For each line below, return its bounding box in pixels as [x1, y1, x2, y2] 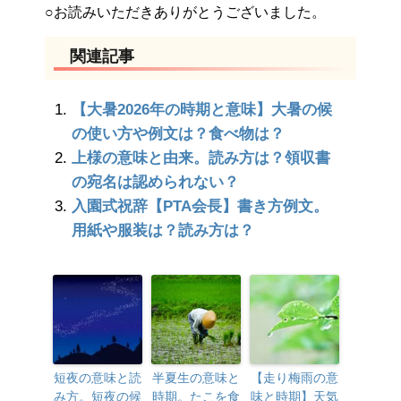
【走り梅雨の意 [251, 371, 338, 386]
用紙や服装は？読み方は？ [72, 222, 254, 240]
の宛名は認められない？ [72, 174, 239, 192]
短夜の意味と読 [54, 371, 141, 386]
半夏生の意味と [152, 371, 240, 386]
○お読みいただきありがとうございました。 [45, 4, 326, 21]
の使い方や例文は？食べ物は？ [72, 125, 285, 143]
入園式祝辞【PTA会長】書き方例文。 [72, 198, 328, 216]
